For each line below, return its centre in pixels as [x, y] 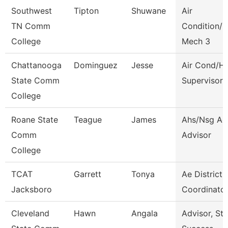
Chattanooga [36, 65]
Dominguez [96, 65]
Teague [88, 120]
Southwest [32, 11]
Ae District [202, 174]
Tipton [86, 11]
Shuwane [149, 11]
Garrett [88, 174]
